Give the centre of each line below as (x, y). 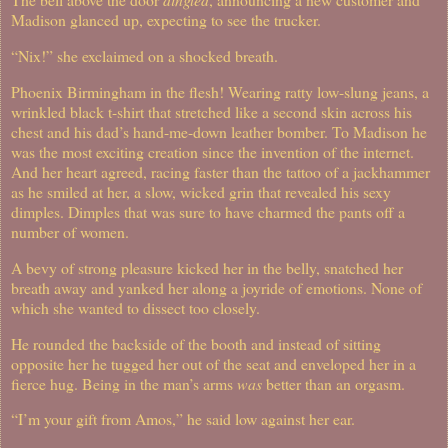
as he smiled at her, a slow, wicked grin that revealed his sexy (201, 191)
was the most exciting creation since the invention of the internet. (212, 151)
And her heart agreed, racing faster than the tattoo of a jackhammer (220, 171)
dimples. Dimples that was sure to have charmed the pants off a (208, 211)
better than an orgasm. (335, 383)
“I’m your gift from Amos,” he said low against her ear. (183, 419)
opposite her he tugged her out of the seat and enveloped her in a (213, 363)
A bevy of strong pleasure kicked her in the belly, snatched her (207, 267)
